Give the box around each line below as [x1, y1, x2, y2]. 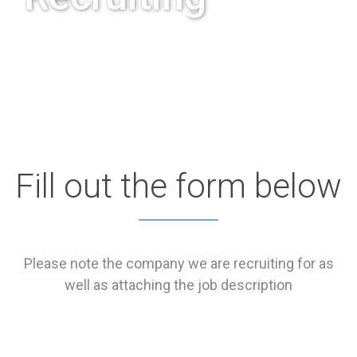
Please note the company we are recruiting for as [23, 255, 334, 272]
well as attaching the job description [65, 277, 292, 293]
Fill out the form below [15, 167, 342, 206]
